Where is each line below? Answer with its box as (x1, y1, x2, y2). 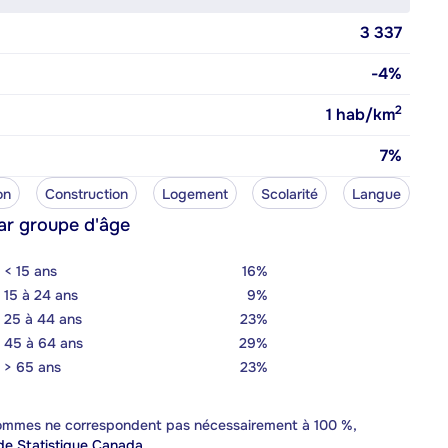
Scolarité (261, 184, 319, 203)
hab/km (332, 103, 395, 125)
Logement (161, 184, 228, 203)
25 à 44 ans (4, 309, 82, 328)
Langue (352, 184, 401, 203)
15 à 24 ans (4, 285, 78, 304)
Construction (44, 184, 128, 203)
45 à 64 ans (4, 333, 83, 352)
